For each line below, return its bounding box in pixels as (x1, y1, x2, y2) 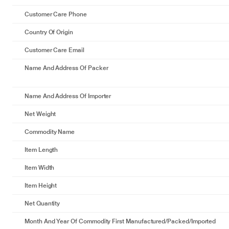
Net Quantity (25, 200, 60, 207)
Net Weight (25, 110, 56, 118)
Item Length (25, 146, 58, 153)
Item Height (25, 182, 57, 189)
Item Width (25, 164, 55, 171)
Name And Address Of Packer (25, 64, 108, 72)
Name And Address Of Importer (25, 93, 111, 100)
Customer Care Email (25, 47, 84, 54)
